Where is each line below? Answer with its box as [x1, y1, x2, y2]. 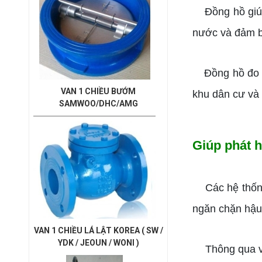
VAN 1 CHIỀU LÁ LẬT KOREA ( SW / [33, 226, 163, 235]
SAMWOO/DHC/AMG [58, 99, 138, 108]
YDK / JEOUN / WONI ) [57, 238, 139, 247]
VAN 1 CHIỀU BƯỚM [61, 87, 136, 96]
